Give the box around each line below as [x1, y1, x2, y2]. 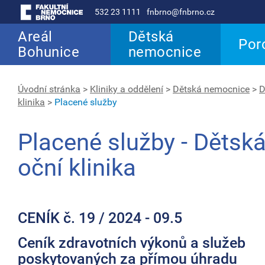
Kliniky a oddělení [90, 83, 163, 95]
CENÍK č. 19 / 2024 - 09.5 [18, 209, 182, 227]
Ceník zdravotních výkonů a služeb [18, 234, 245, 251]
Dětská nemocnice [173, 83, 250, 95]
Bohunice [18, 44, 79, 60]
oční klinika [18, 154, 136, 182]
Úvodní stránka [18, 83, 80, 95]
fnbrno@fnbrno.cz [147, 7, 215, 17]
